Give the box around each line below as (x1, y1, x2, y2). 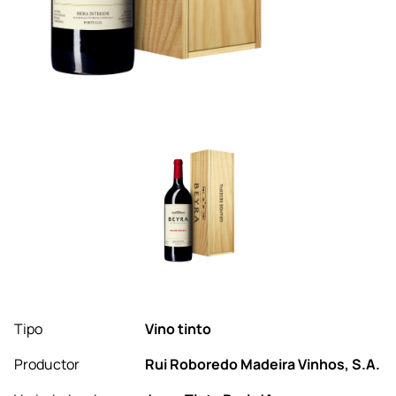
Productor (14, 354, 80, 375)
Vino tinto (145, 319, 211, 339)
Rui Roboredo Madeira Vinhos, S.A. (145, 354, 380, 375)
